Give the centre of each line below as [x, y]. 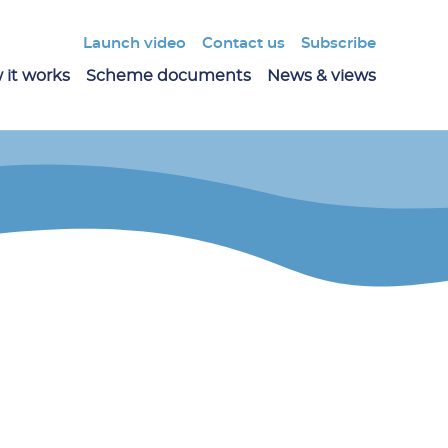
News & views [322, 76]
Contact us [243, 44]
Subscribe [339, 44]
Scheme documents [168, 76]
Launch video [134, 44]
